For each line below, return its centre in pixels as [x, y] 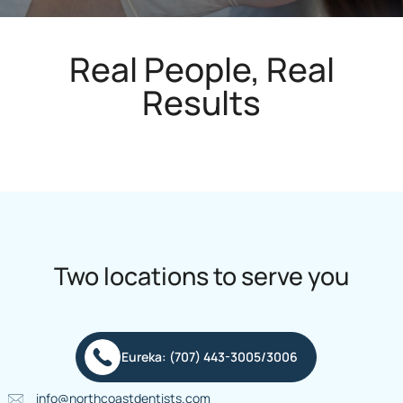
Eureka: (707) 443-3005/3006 [209, 357]
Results [201, 103]
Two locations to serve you [201, 276]
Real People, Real [201, 70]
